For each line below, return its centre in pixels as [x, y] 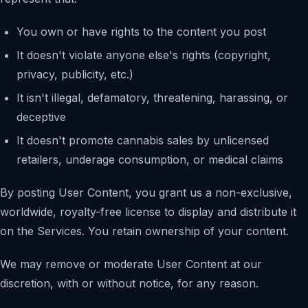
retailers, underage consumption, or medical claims [150, 159]
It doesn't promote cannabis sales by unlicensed [143, 140]
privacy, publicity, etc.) [75, 74]
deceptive [41, 117]
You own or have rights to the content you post [141, 32]
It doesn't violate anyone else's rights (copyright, [144, 55]
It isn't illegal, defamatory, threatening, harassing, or [152, 98]
